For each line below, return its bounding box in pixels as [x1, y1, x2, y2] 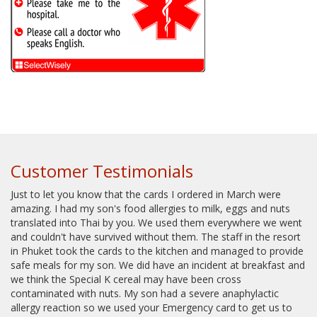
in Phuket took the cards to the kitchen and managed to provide [11, 244, 304, 258]
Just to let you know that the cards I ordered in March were [11, 188, 281, 202]
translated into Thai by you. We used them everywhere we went [11, 216, 302, 230]
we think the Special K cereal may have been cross [11, 272, 241, 287]
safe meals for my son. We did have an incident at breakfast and [11, 258, 305, 272]
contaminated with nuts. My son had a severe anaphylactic [11, 287, 279, 301]
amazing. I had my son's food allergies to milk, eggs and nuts [11, 202, 290, 216]
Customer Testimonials [11, 159, 193, 183]
